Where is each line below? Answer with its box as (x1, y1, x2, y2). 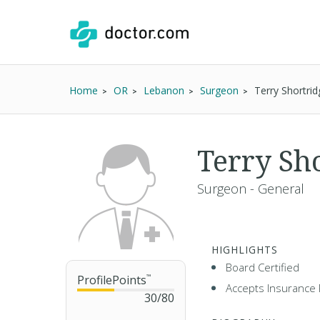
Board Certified (226, 260, 299, 274)
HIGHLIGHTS (211, 243, 278, 256)
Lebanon (144, 84, 184, 97)
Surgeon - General (197, 180, 304, 197)
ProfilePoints (77, 272, 146, 288)
